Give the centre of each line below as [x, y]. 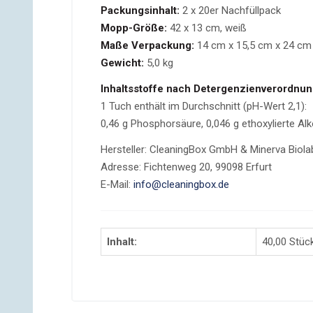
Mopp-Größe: [135, 28]
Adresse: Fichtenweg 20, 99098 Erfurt [186, 167]
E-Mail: [117, 184]
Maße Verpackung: [149, 45]
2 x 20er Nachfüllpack [232, 10]
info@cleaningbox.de [181, 184]
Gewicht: [124, 63]
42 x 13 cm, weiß [208, 28]
